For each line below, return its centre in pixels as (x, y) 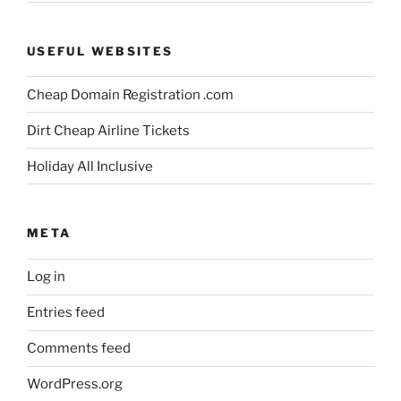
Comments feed (79, 349)
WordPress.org (75, 384)
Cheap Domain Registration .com (130, 94)
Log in (46, 277)
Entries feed (66, 313)
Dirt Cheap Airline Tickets (108, 130)
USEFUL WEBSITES (100, 51)
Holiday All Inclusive (90, 166)
